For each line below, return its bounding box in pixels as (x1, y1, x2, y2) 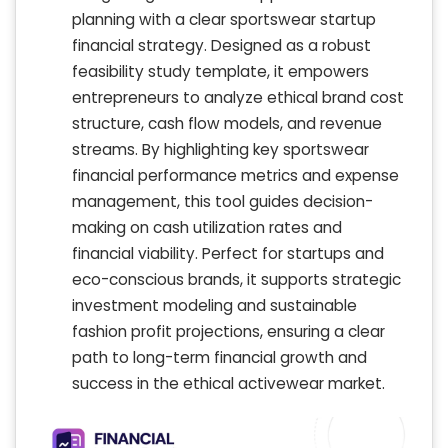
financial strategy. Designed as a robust (72, 35, 371, 57)
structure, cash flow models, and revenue (72, 113, 382, 135)
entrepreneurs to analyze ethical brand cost (72, 87, 404, 109)
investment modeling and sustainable (72, 295, 357, 317)
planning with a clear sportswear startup (72, 9, 376, 31)
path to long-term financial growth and (72, 347, 367, 369)
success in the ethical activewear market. (72, 373, 385, 395)
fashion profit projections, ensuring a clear (72, 321, 385, 343)
